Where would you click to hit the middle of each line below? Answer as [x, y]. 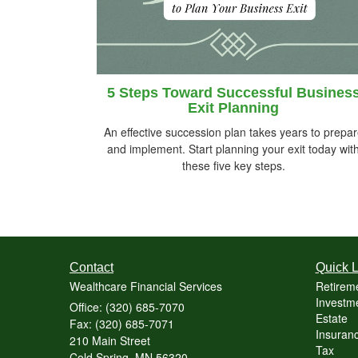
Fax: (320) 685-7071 [122, 323]
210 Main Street [110, 340]
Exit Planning [233, 107]
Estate [331, 318]
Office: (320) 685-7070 [127, 306]
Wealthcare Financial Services [146, 286]
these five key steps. [233, 165]
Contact [91, 267]
